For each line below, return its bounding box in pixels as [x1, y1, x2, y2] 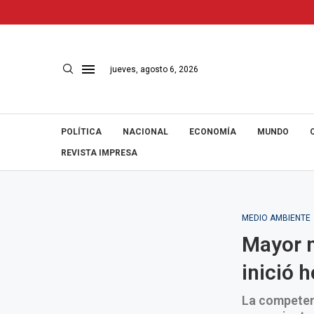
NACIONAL [123, 127, 168, 137]
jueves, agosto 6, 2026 [110, 64, 198, 74]
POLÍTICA [61, 127, 102, 137]
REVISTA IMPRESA [61, 148, 137, 158]
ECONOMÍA [189, 127, 236, 137]
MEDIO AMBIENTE [241, 213, 310, 223]
